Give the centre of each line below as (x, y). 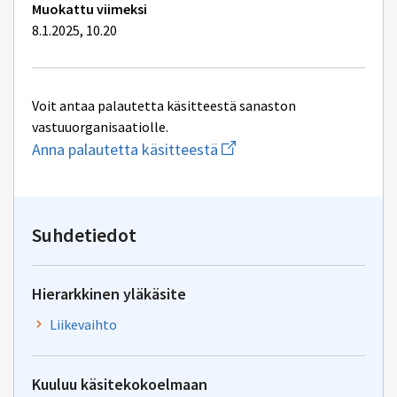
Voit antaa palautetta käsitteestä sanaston (164, 105)
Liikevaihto (83, 324)
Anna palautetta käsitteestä (125, 149)
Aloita (237, 144)
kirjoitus (244, 192)
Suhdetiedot (84, 235)
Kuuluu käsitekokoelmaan (120, 384)
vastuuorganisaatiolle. (100, 127)
